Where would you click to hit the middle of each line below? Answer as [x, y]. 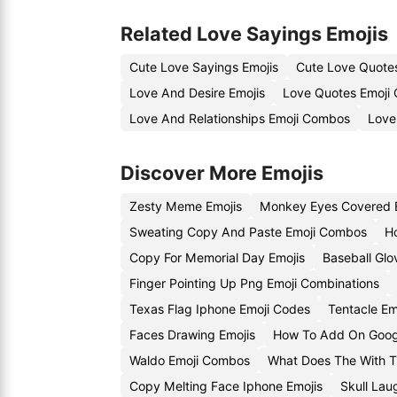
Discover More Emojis [222, 173]
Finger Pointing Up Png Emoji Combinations [254, 283]
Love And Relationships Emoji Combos [240, 118]
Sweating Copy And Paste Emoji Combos [248, 232]
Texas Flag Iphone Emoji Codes [220, 309]
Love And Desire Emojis [197, 93]
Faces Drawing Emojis [192, 335]
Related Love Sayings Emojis [254, 34]
